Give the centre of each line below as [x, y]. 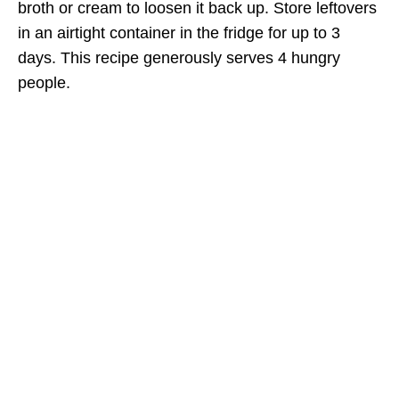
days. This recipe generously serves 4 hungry [179, 57]
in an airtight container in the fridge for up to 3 [179, 33]
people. [44, 82]
